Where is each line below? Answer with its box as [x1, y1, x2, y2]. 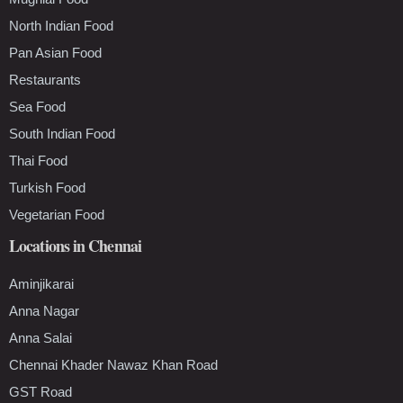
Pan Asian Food [9, 44, 102, 60]
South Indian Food [9, 125, 115, 141]
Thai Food [9, 152, 67, 168]
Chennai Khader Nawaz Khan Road [9, 356, 218, 372]
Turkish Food [9, 179, 85, 195]
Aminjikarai [9, 275, 74, 291]
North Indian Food [9, 17, 113, 33]
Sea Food [9, 98, 66, 114]
